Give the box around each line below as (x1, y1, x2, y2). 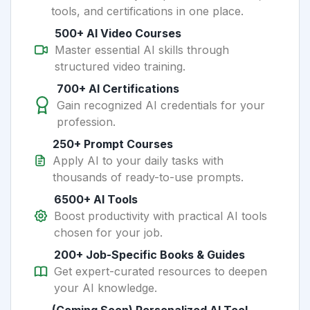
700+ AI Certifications (57, 82, 180, 95)
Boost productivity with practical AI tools (53, 209, 267, 223)
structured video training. (55, 60, 186, 73)
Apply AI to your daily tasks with (52, 154, 224, 167)
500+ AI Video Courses (55, 26, 182, 40)
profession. (57, 115, 116, 129)
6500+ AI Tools (53, 192, 138, 206)
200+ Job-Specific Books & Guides (54, 248, 246, 262)
